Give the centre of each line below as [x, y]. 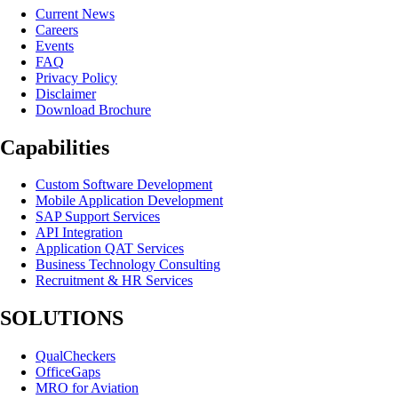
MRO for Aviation [87, 388]
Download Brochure [93, 109]
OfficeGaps [68, 372]
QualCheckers [76, 356]
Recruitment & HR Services [114, 281]
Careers [57, 29]
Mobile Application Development [129, 201]
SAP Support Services [98, 217]
